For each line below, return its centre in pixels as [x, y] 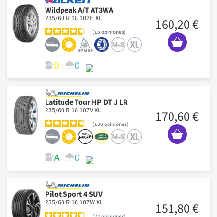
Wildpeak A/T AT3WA [79, 10]
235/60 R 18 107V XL [73, 110]
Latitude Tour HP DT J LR [86, 102]
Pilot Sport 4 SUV [74, 194]
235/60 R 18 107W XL [74, 202]
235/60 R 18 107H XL [74, 18]
